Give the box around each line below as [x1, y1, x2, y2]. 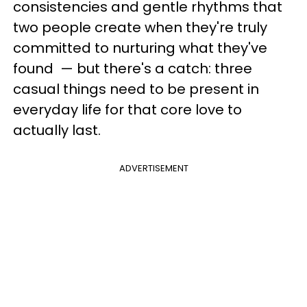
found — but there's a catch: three [13, 59, 252, 78]
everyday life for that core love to [13, 100, 242, 119]
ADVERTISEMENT [119, 162, 188, 175]
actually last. [13, 121, 101, 140]
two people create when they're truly [13, 18, 267, 37]
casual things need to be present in [13, 79, 259, 99]
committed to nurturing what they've [13, 38, 267, 58]
